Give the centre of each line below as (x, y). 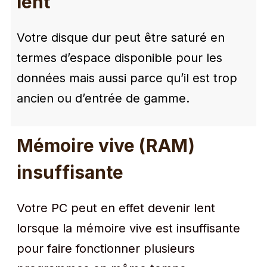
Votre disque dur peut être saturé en (121, 38)
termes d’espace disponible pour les (119, 58)
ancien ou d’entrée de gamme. (103, 98)
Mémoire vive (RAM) (106, 145)
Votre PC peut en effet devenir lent (116, 208)
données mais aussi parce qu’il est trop (127, 78)
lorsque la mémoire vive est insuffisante (128, 228)
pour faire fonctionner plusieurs (106, 249)
